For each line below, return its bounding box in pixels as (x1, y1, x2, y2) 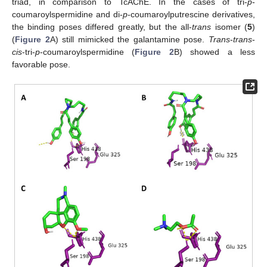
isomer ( (211, 22, 248, 32)
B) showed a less (173, 47, 256, 57)
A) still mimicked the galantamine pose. (49, 35, 209, 45)
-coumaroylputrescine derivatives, (128, 10, 255, 20)
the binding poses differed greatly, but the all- (12, 22, 193, 32)
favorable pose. (12, 60, 70, 70)
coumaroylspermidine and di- (12, 10, 123, 20)
